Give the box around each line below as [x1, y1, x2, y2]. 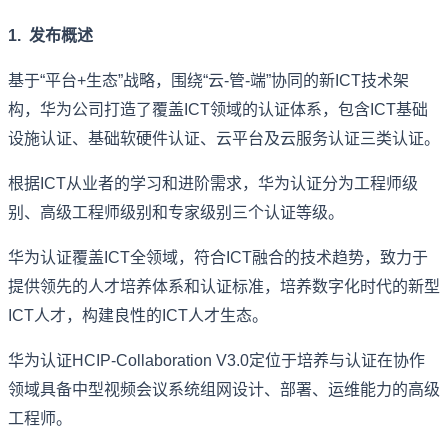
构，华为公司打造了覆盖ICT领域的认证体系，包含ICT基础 [8, 100, 428, 118]
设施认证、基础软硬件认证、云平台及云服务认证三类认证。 [8, 129, 440, 147]
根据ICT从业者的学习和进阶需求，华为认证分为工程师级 [8, 174, 418, 192]
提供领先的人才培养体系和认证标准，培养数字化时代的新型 [8, 277, 440, 295]
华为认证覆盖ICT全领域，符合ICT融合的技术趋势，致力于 [8, 248, 428, 266]
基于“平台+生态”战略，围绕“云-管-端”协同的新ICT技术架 [8, 71, 409, 89]
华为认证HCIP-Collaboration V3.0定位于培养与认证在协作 [8, 351, 425, 369]
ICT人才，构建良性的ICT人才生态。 [8, 306, 268, 324]
